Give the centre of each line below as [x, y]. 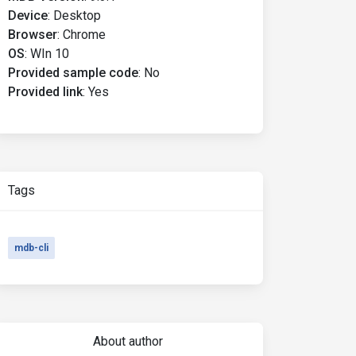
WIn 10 [50, 54]
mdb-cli [31, 248]
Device [28, 15]
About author [128, 341]
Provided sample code [73, 73]
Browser [33, 35]
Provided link [45, 92]
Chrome [84, 35]
